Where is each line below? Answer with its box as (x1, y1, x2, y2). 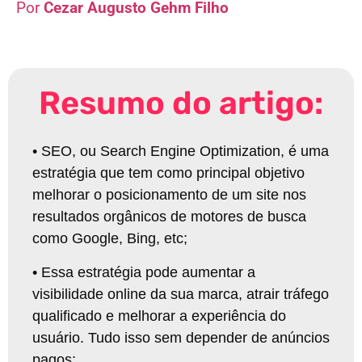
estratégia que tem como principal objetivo (32, 165, 305, 182)
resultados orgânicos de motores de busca (32, 208, 306, 225)
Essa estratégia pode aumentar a (41, 263, 255, 280)
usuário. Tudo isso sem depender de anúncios (32, 329, 330, 346)
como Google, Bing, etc (32, 230, 183, 247)
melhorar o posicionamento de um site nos (32, 187, 306, 204)
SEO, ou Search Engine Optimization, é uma (41, 143, 329, 160)
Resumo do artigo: (39, 84, 323, 123)
